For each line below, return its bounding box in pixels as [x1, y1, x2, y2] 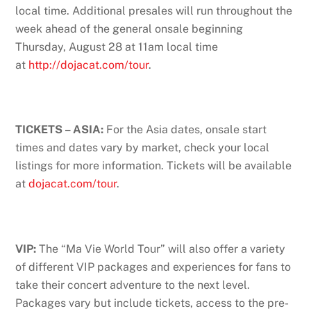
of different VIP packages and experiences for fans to [15, 260, 292, 274]
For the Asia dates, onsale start [106, 123, 267, 137]
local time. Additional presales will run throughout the [15, 3, 293, 17]
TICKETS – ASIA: [15, 123, 107, 137]
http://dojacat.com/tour [28, 58, 149, 72]
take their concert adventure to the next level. [15, 278, 251, 292]
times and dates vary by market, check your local [15, 141, 270, 155]
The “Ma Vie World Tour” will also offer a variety [36, 242, 286, 255]
